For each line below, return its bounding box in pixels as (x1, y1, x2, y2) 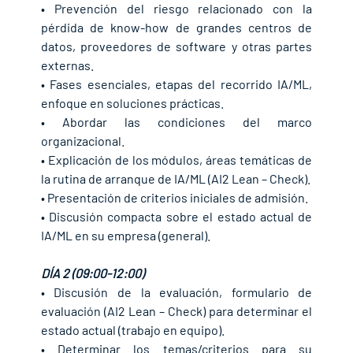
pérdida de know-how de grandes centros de (40, 20, 313, 35)
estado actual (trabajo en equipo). (40, 322, 225, 338)
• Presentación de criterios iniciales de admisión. (40, 190, 308, 206)
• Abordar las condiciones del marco (40, 114, 313, 130)
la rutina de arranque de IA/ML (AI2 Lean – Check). (40, 171, 310, 187)
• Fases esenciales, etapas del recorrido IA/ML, (40, 76, 313, 92)
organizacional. (40, 133, 124, 149)
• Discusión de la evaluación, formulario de (40, 284, 313, 300)
